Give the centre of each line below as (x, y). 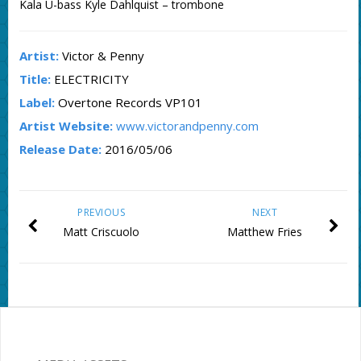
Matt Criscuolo (102, 232)
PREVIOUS (102, 213)
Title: (35, 79)
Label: (37, 103)
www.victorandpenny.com (187, 126)
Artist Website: (66, 126)
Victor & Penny (101, 56)
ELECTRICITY (89, 79)
